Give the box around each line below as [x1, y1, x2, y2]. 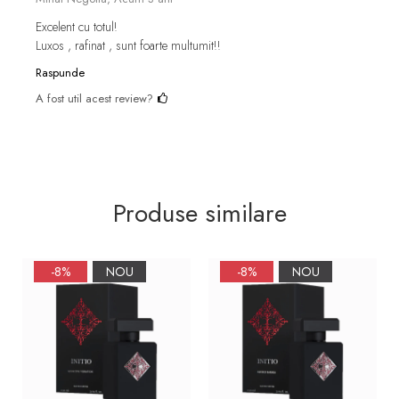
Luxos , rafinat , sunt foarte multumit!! [36, 36, 221, 54]
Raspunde [36, 63, 85, 81]
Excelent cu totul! [36, 17, 118, 36]
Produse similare [112, 194, 287, 232]
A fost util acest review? [36, 89, 157, 107]
